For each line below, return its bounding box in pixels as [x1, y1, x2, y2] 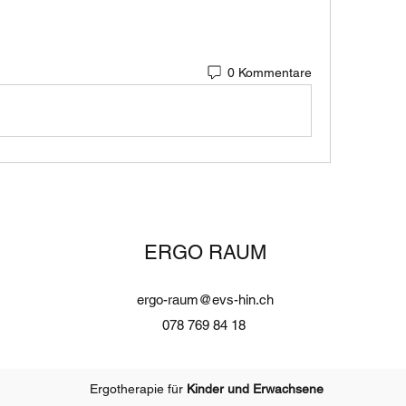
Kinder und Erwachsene [186, 382, 324, 396]
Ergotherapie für [89, 382, 187, 396]
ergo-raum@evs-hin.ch [137, 292, 274, 307]
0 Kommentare [227, 64, 312, 80]
